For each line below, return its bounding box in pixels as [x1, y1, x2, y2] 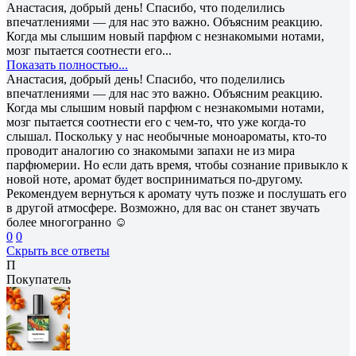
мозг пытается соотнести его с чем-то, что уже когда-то [6, 114, 306, 129]
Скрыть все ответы [6, 243, 110, 257]
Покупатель [6, 272, 71, 286]
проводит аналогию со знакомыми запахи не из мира [6, 143, 295, 157]
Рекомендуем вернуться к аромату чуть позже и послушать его [6, 186, 346, 200]
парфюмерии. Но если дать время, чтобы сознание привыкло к [6, 157, 348, 172]
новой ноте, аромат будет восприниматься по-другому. [6, 172, 303, 186]
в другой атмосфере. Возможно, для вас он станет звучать [6, 200, 319, 215]
